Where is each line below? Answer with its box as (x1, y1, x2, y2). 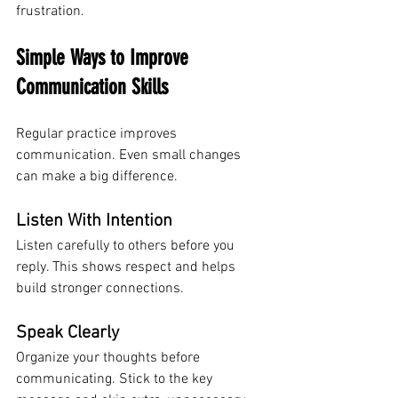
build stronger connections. (16, 280, 184, 298)
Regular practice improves (16, 125, 180, 144)
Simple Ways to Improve (16, 45, 194, 71)
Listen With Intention (16, 211, 172, 233)
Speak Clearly (16, 322, 119, 345)
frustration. (16, 3, 84, 21)
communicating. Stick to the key (16, 370, 216, 389)
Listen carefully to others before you (16, 237, 238, 256)
